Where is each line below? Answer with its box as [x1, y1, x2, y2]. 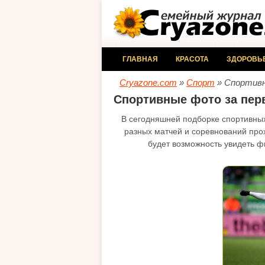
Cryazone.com [119, 77, 177, 88]
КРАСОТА [176, 55, 209, 63]
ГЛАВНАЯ [122, 55, 158, 63]
